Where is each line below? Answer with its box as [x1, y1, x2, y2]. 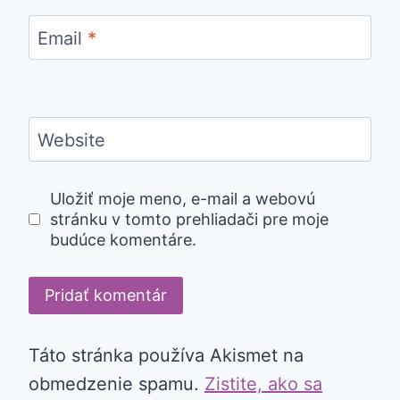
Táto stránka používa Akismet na [29, 345, 304, 367]
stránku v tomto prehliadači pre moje [49, 210, 329, 229]
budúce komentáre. [49, 230, 196, 250]
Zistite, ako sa [204, 373, 322, 396]
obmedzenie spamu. [29, 373, 204, 396]
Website [37, 129, 105, 152]
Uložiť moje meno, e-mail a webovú [49, 189, 315, 209]
